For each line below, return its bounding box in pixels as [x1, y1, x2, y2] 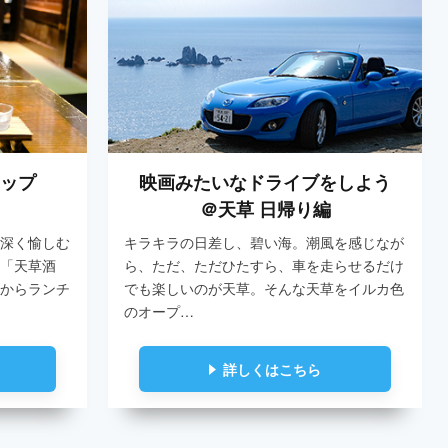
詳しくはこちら [223, 359, 322, 380]
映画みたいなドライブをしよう [139, 169, 392, 196]
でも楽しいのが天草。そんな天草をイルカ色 [124, 278, 405, 299]
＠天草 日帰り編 [199, 196, 331, 223]
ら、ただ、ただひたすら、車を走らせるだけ [124, 255, 405, 276]
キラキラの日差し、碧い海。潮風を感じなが [124, 232, 405, 253]
